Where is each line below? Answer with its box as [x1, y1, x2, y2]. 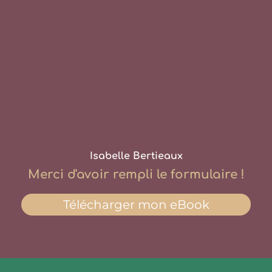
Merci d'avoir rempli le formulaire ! [27, 168, 245, 182]
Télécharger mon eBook [63, 197, 209, 212]
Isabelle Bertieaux [89, 151, 183, 162]
